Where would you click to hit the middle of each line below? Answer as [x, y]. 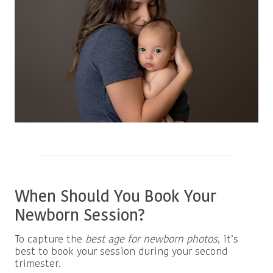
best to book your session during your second [121, 252]
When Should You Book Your [115, 197]
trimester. [38, 264]
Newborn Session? [80, 216]
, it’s [228, 239]
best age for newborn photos [151, 239]
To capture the [50, 239]
